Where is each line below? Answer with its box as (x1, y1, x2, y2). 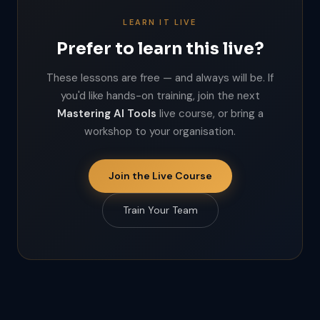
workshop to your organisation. (84, 124, 236, 139)
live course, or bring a (156, 106, 264, 121)
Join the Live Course (108, 169, 212, 182)
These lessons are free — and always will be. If (46, 71, 274, 85)
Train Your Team (122, 204, 198, 216)
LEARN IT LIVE (123, 17, 197, 27)
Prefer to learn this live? (56, 38, 264, 59)
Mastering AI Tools (56, 106, 156, 121)
